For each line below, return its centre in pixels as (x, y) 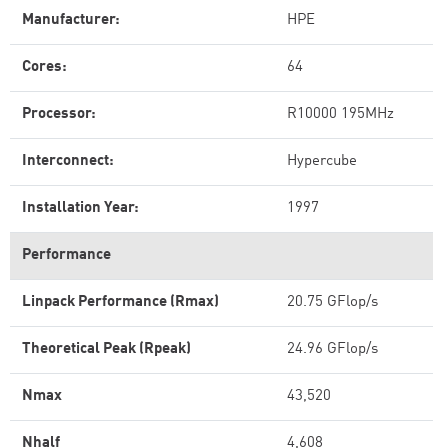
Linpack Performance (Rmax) (120, 302)
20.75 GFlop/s (332, 302)
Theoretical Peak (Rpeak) (106, 349)
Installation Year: (80, 208)
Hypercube (322, 161)
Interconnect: (68, 161)
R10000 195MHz (340, 114)
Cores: (44, 67)
